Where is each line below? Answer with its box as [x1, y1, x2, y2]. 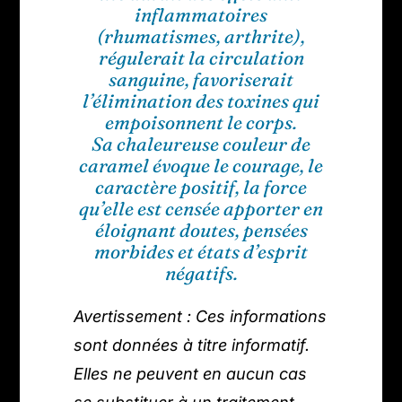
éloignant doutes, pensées [94, 218, 308, 242]
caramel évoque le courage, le [79, 153, 323, 178]
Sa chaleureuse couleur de [92, 132, 310, 156]
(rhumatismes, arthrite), [97, 24, 305, 48]
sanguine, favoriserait [109, 67, 293, 92]
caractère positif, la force [95, 175, 307, 199]
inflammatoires [135, 3, 267, 27]
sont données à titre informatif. [74, 336, 310, 355]
